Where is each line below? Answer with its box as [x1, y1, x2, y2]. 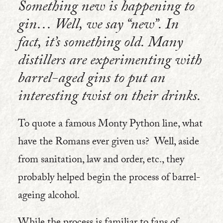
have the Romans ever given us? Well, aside [18, 134, 199, 152]
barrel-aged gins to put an [18, 67, 165, 93]
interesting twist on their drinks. [18, 85, 201, 111]
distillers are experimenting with [18, 49, 202, 75]
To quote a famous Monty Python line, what [18, 116, 203, 134]
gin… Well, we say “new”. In [18, 13, 179, 39]
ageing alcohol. [18, 188, 80, 206]
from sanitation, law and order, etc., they [18, 152, 184, 170]
